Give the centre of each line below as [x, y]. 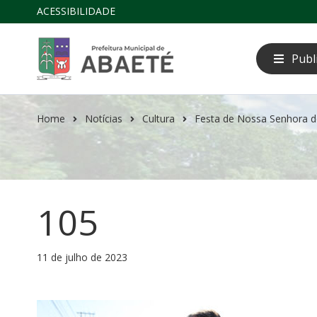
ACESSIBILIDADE [76, 11]
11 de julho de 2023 [82, 257]
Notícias [104, 119]
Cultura [158, 119]
